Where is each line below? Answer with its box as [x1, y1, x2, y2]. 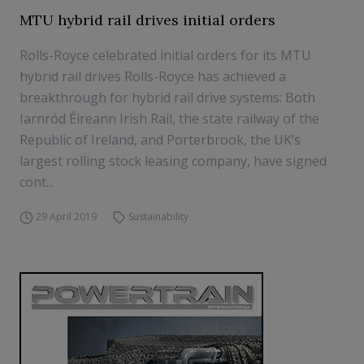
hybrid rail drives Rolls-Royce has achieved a [19, 67, 286, 85]
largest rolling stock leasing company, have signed [19, 152, 327, 170]
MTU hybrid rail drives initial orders [19, 11, 275, 29]
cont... [19, 173, 54, 191]
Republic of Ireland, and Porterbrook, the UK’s [19, 131, 301, 149]
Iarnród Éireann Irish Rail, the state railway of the [19, 110, 319, 128]
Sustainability [128, 210, 189, 223]
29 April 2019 [35, 210, 97, 223]
